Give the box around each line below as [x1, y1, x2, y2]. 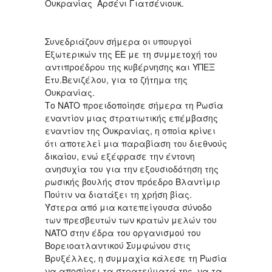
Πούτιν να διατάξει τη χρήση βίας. [45, 188, 192, 200]
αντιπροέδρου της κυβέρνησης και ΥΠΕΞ [45, 60, 215, 73]
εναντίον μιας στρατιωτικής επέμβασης [45, 111, 218, 124]
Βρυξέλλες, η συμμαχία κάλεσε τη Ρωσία [45, 251, 227, 264]
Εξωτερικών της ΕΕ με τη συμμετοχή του [45, 47, 217, 60]
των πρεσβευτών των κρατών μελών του [45, 213, 217, 226]
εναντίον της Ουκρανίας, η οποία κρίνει [45, 124, 216, 137]
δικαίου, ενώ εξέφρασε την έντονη [45, 149, 195, 162]
